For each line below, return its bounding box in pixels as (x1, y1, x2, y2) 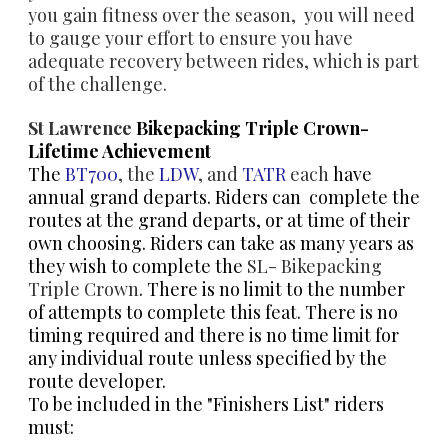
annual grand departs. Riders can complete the (28, 184, 420, 209)
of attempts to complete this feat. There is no (28, 299, 398, 324)
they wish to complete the (28, 253, 247, 278)
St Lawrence (28, 115, 136, 140)
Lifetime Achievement (28, 138, 211, 163)
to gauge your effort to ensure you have (28, 25, 353, 50)
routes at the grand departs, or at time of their (28, 207, 410, 232)
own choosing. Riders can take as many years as (28, 230, 414, 255)
